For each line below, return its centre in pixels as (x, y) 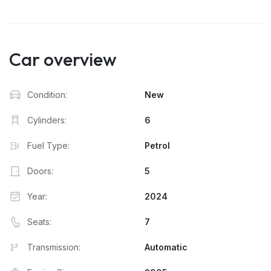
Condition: (47, 95)
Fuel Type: (48, 145)
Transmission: (54, 247)
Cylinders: (47, 120)
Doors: (40, 171)
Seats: (39, 222)
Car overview (63, 59)
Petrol (157, 145)
